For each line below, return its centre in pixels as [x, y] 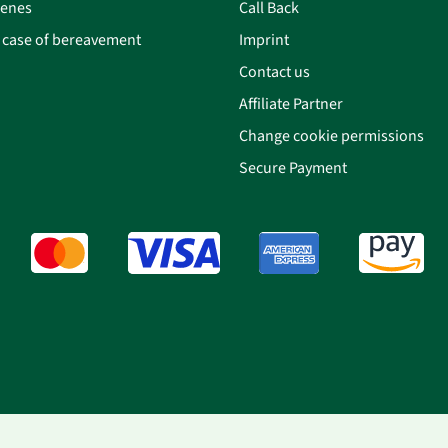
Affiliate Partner [291, 103]
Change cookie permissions [331, 135]
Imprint [264, 39]
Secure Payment [293, 167]
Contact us [274, 71]
